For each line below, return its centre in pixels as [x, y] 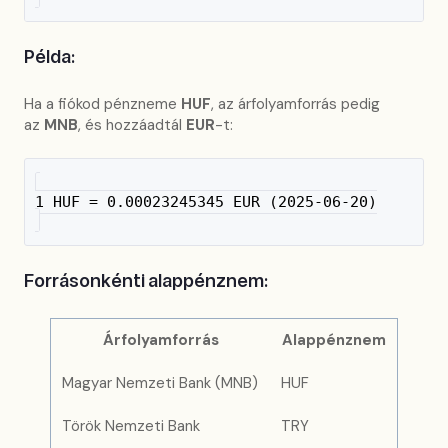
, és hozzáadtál [132, 124]
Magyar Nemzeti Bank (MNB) [160, 382]
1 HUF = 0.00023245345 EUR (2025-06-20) [205, 202]
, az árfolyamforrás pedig [295, 103]
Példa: [49, 58]
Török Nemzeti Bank [131, 425]
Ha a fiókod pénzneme [102, 103]
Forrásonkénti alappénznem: [146, 282]
